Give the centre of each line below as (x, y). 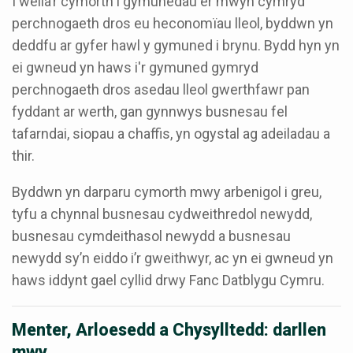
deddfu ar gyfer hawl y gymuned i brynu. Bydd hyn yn (176, 46)
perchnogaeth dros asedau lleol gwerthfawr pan (161, 90)
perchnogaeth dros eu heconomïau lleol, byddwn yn (173, 24)
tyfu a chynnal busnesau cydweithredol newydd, (162, 214)
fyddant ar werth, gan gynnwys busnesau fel (150, 112)
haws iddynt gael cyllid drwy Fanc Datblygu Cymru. (168, 281)
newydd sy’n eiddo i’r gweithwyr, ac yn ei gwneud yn (173, 258)
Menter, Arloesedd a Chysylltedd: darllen (169, 330)
